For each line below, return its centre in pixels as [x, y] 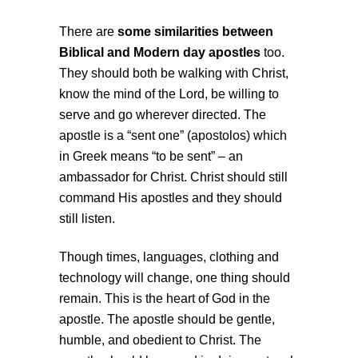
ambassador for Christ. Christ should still [173, 177]
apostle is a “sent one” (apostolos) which [173, 136]
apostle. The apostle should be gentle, [167, 320]
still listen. [87, 219]
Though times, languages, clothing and [169, 257]
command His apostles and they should [171, 198]
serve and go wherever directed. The [163, 115]
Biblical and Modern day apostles [160, 53]
